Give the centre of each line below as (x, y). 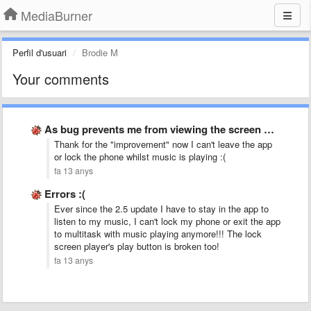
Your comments (61, 79)
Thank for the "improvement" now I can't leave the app (163, 144)
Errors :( (65, 194)
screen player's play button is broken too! (137, 246)
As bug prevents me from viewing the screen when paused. (154, 129)
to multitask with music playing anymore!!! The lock (158, 234)
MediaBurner (57, 15)
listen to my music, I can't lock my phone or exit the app (167, 221)
